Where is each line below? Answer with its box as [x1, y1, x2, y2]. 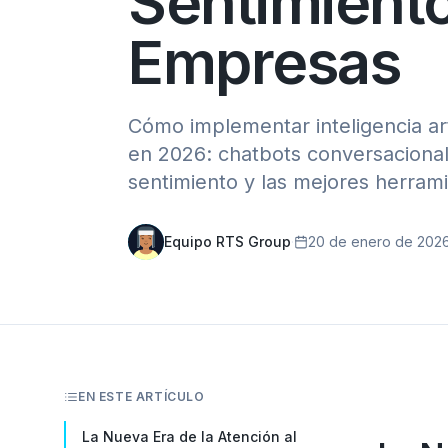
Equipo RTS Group [164, 233, 291, 250]
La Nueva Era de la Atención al [82, 428, 297, 445]
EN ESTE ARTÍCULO [78, 389, 205, 404]
